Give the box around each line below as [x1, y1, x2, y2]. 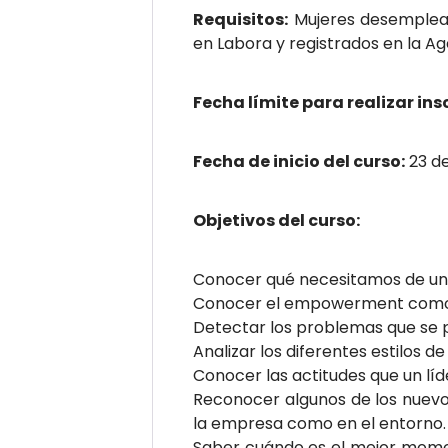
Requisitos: [193, 8, 288, 31]
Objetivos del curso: [193, 209, 360, 232]
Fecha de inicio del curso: [193, 150, 405, 173]
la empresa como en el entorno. [193, 412, 446, 435]
